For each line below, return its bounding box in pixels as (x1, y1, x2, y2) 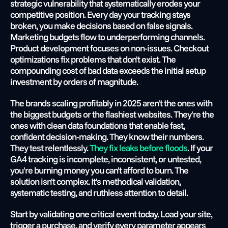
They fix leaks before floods (88, 142, 187, 154)
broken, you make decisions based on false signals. (10, 20, 192, 32)
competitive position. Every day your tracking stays (10, 9, 190, 20)
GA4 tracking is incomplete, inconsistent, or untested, (10, 153, 201, 165)
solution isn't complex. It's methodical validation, (10, 176, 181, 187)
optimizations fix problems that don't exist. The (10, 53, 176, 65)
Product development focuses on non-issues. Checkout (10, 42, 209, 54)
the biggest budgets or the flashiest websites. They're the (10, 108, 214, 120)
